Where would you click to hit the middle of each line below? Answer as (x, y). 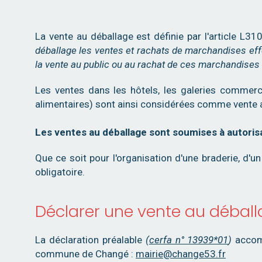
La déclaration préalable (90, 240)
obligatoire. (60, 172)
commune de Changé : (85, 254)
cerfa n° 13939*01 (189, 240)
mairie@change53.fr (181, 254)
